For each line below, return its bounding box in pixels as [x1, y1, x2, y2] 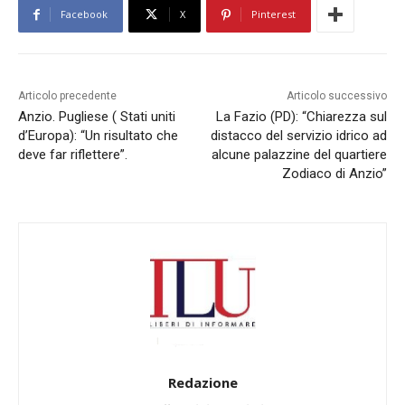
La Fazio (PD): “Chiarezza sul [215, 108, 387, 126]
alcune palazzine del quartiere [211, 146, 387, 164]
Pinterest [251, 7, 296, 22]
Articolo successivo [286, 89, 387, 103]
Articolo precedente [18, 89, 117, 103]
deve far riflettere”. [18, 146, 127, 164]
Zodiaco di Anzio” [281, 165, 387, 183]
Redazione [167, 373, 238, 392]
